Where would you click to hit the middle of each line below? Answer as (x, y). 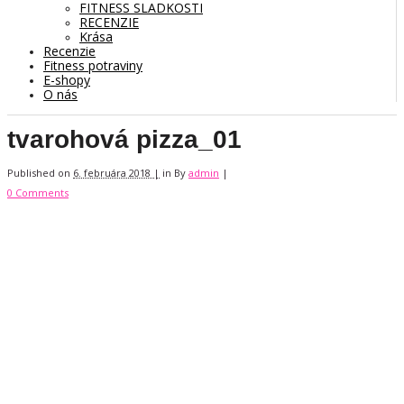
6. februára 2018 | (116, 173)
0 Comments (38, 193)
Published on (40, 173)
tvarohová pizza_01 (124, 139)
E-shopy (67, 79)
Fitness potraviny (93, 65)
